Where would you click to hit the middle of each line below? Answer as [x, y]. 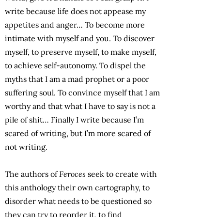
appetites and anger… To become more [75, 24]
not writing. [27, 147]
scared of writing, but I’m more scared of [78, 133]
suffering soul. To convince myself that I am [82, 92]
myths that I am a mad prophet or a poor [77, 79]
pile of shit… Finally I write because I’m [74, 119]
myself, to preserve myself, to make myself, [81, 52]
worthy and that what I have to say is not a [80, 106]
